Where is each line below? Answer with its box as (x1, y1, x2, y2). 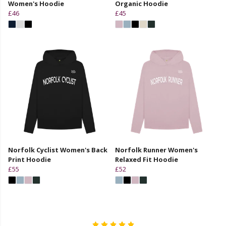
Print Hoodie (8, 154, 51, 164)
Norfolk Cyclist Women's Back (8, 145, 107, 154)
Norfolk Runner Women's (115, 145, 198, 154)
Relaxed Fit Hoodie (115, 154, 178, 164)
